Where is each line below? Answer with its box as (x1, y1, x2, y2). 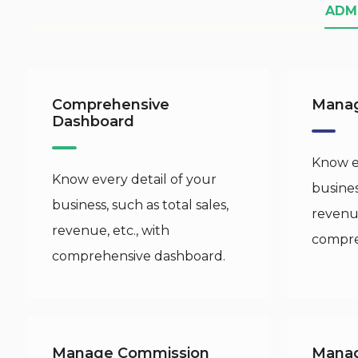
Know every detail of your (52, 172, 217, 187)
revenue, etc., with (52, 223, 169, 238)
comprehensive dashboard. (52, 249, 225, 264)
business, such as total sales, (52, 197, 229, 213)
